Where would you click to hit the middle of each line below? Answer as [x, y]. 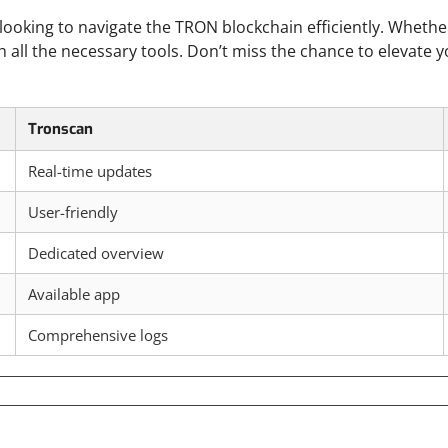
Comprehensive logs [98, 335]
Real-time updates [90, 171]
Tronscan [60, 129]
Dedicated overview [96, 253]
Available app [74, 294]
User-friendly [73, 212]
